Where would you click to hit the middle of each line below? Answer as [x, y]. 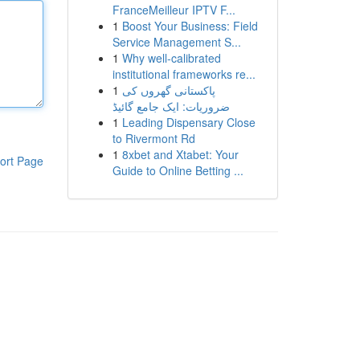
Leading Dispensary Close [188, 122]
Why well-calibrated [171, 58]
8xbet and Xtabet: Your [180, 154]
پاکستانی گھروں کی [168, 90]
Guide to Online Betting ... [178, 170]
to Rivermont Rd [153, 138]
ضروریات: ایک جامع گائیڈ [171, 106]
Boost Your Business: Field [190, 26]
